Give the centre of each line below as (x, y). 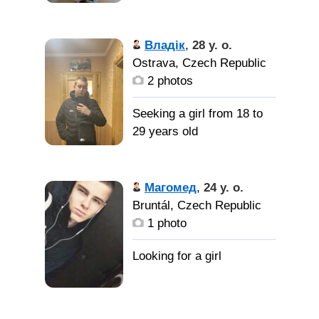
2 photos (168, 81)
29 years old (165, 131)
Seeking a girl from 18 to (198, 114)
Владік (165, 45)
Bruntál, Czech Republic (197, 205)
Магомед (171, 188)
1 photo (165, 223)
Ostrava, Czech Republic (199, 63)
